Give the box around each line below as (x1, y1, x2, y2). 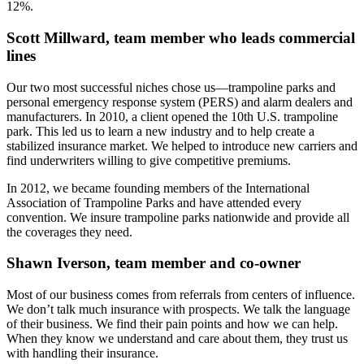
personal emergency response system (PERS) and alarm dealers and (6, 94, 353, 109)
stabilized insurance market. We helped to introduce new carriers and (6, 138, 357, 153)
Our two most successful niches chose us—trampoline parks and (6, 80, 336, 94)
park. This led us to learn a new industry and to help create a (6, 123, 314, 138)
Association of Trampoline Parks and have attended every (6, 195, 301, 210)
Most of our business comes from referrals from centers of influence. (6, 288, 355, 302)
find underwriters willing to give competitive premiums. (6, 153, 291, 167)
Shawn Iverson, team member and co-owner (6, 254, 301, 272)
